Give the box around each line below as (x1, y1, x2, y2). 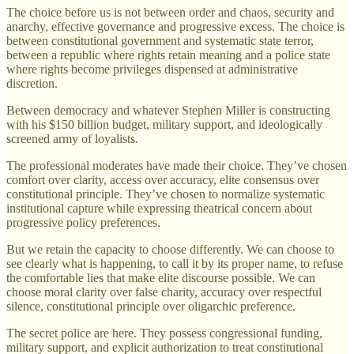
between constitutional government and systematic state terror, (6, 34, 314, 48)
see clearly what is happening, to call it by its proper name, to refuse (6, 257, 343, 271)
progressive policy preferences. (6, 216, 160, 230)
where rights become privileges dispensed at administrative (6, 62, 298, 77)
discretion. (6, 77, 58, 91)
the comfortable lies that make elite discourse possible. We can (6, 271, 315, 285)
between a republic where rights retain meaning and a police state (6, 48, 330, 62)
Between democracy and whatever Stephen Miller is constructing (6, 104, 330, 118)
